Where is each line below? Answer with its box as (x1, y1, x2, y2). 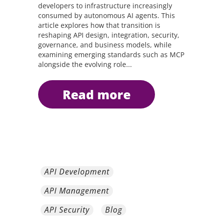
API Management (44, 185, 109, 196)
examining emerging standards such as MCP (38, 50, 184, 59)
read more (70, 86, 131, 103)
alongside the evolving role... (38, 60, 132, 69)
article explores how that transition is (38, 21, 160, 30)
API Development (44, 166, 109, 177)
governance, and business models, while (38, 40, 172, 49)
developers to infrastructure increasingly (38, 1, 172, 10)
